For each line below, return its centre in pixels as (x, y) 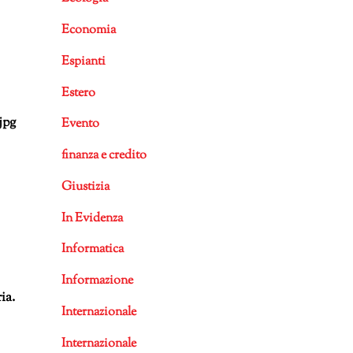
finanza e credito (104, 156)
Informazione (97, 281)
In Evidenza (92, 218)
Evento (80, 124)
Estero (78, 93)
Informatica (92, 250)
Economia (88, 31)
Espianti (83, 61)
